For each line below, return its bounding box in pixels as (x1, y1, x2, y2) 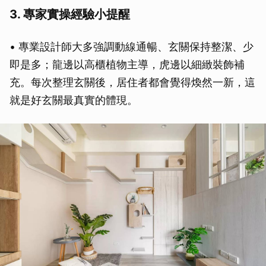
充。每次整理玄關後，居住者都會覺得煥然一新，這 (9, 76, 255, 89)
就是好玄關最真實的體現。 (9, 94, 138, 107)
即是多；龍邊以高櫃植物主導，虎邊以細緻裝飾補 (9, 58, 245, 71)
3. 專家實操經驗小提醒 (9, 7, 130, 22)
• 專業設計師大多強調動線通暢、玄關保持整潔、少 (9, 40, 254, 53)
